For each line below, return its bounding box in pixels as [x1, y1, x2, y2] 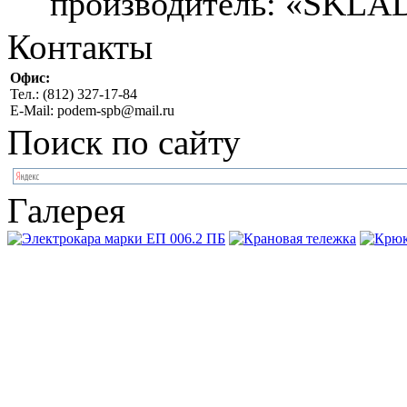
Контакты [7, 26, 153, 66]
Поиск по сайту [7, 122, 241, 162]
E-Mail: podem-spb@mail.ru [10, 102, 174, 118]
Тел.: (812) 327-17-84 [10, 85, 137, 102]
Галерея [7, 190, 125, 230]
